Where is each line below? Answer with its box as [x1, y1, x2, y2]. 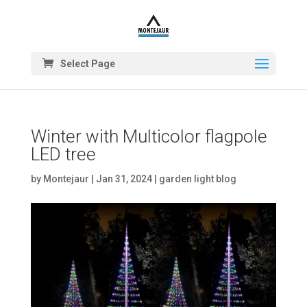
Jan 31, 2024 [95, 173, 152, 184]
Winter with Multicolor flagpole [30, 126, 267, 147]
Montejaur [42, 173, 89, 184]
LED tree [30, 144, 96, 164]
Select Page [60, 58, 115, 70]
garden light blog [158, 173, 236, 184]
